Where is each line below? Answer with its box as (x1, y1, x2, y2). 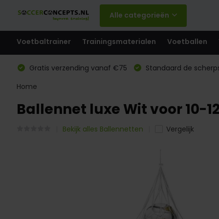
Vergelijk (166, 124, 194, 134)
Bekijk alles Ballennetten (62, 124, 143, 134)
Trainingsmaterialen (82, 37, 156, 46)
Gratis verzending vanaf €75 (27, 63, 127, 73)
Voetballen (167, 37, 207, 46)
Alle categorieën (109, 10, 169, 20)
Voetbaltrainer (16, 37, 71, 46)
